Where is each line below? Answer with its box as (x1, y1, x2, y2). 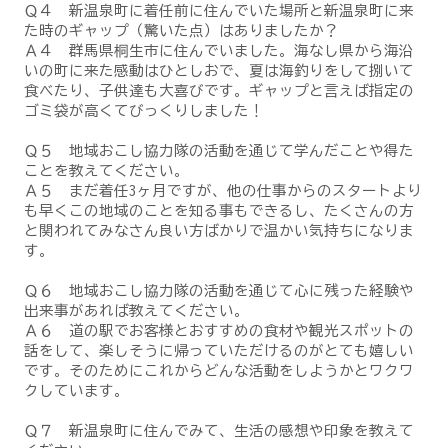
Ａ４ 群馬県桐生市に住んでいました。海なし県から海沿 (23, 42, 414, 58)
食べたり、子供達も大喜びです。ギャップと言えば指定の (23, 82, 414, 98)
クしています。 (23, 382, 129, 398)
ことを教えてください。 (23, 162, 189, 178)
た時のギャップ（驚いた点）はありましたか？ (23, 22, 339, 38)
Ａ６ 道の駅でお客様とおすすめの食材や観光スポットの (23, 322, 414, 338)
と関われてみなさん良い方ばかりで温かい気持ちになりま (23, 222, 414, 238)
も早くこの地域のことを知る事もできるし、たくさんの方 (23, 202, 414, 218)
